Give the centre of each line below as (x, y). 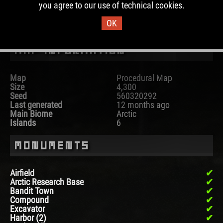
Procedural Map (144, 78)
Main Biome (31, 114)
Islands (23, 123)
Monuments (53, 146)
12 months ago (143, 105)
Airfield (22, 173)
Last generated (36, 105)
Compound (29, 200)
